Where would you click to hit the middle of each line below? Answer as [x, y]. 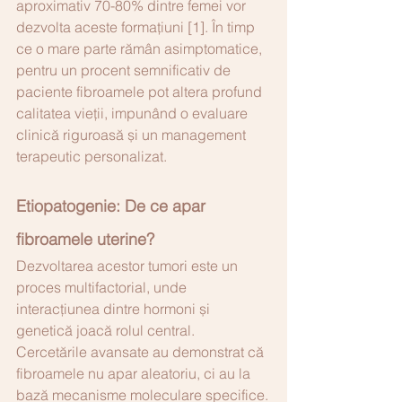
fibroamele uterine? [85, 239]
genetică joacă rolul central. [107, 330]
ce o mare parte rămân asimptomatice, [141, 48]
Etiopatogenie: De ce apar [113, 205]
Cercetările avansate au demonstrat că [142, 351]
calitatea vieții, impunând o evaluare [134, 113]
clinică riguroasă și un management [133, 134]
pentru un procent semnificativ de [125, 70]
